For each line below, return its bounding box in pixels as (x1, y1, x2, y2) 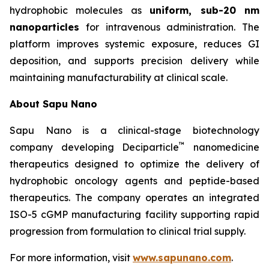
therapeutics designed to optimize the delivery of (10, 157, 259, 170)
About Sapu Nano (10, 97, 97, 110)
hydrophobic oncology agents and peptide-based (10, 174, 259, 187)
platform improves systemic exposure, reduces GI (10, 37, 259, 50)
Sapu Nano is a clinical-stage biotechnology (10, 124, 259, 136)
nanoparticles (10, 20, 79, 33)
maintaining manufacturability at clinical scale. (10, 71, 228, 83)
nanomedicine (185, 141, 260, 153)
